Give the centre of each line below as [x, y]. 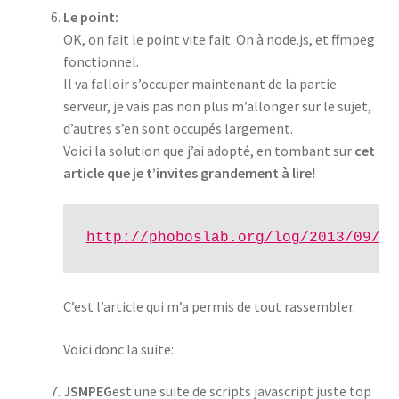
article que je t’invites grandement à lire [187, 172]
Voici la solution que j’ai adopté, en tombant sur [208, 150]
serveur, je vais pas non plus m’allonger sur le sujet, [217, 106]
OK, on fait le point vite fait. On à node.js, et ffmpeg [219, 39]
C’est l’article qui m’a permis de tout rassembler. [209, 307]
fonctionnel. [101, 61]
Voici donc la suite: [118, 349]
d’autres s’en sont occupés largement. [178, 128]
